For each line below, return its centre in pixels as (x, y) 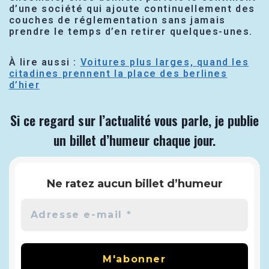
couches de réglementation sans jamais (117, 20)
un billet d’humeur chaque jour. (134, 140)
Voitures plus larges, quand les (165, 62)
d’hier (24, 85)
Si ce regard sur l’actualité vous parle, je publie (134, 120)
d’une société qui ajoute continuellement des (132, 9)
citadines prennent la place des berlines (118, 74)
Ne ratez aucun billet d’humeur (134, 183)
